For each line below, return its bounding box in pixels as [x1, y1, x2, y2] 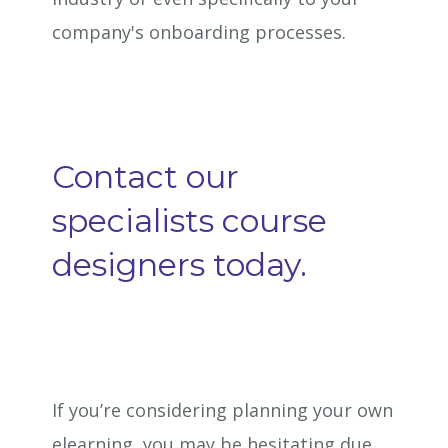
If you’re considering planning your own [52, 398, 394, 422]
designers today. [52, 245, 308, 284]
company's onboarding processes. [52, 20, 347, 44]
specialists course [52, 201, 328, 240]
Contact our [52, 157, 240, 196]
